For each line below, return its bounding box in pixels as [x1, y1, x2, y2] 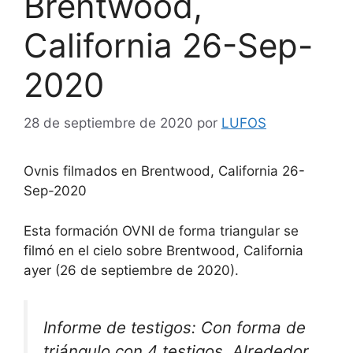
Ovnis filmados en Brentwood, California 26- [24, 163, 305, 180]
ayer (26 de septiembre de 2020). [24, 262, 239, 278]
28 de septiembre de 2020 [24, 115, 193, 132]
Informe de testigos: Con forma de [43, 318, 306, 338]
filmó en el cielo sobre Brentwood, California [24, 242, 303, 258]
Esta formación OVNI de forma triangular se [24, 222, 299, 239]
